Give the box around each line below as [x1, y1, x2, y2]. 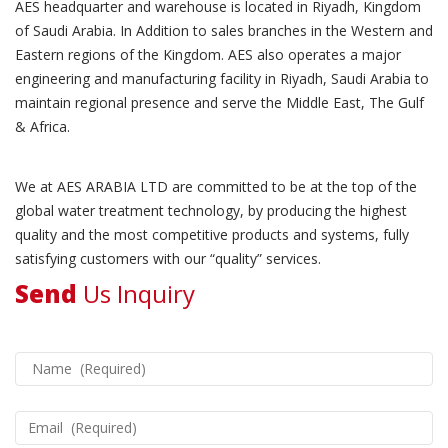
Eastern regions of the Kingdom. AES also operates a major [15, 44, 401, 64]
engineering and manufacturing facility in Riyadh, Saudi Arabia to [15, 68, 429, 88]
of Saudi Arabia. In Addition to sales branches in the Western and [15, 20, 433, 40]
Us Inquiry [77, 276, 195, 310]
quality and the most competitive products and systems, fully [15, 224, 409, 244]
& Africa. [15, 116, 70, 136]
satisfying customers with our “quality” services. [15, 248, 321, 268]
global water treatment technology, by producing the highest [15, 200, 407, 220]
